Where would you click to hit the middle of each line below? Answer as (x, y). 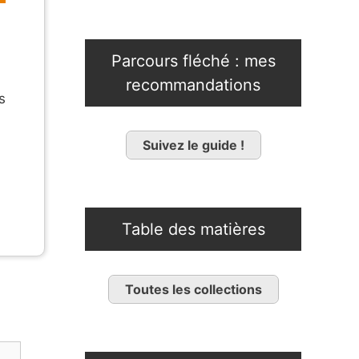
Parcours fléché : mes (193, 61)
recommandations (193, 85)
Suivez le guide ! (193, 145)
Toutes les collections (193, 290)
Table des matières (193, 230)
